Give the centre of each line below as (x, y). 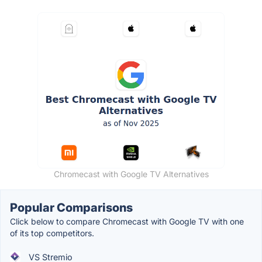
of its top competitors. (52, 233)
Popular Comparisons (71, 207)
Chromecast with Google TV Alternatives (131, 174)
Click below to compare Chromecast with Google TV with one (127, 221)
